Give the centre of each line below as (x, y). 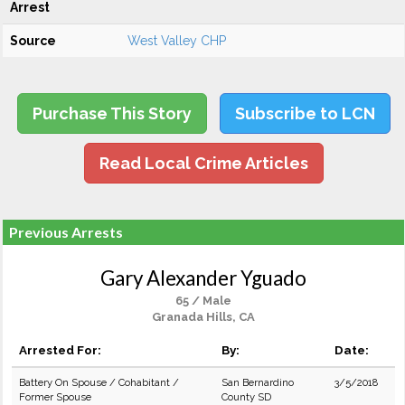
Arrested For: (60, 350)
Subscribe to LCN (305, 113)
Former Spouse (55, 397)
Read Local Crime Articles (203, 163)
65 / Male (203, 301)
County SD (246, 397)
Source (33, 41)
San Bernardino (258, 382)
